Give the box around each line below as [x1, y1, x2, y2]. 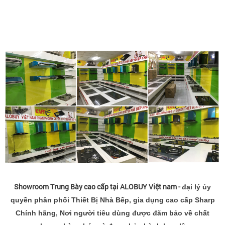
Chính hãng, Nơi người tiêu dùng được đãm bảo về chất [16, 209, 209, 217]
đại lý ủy [182, 183, 211, 191]
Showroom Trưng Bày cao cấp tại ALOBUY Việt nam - [14, 182, 182, 192]
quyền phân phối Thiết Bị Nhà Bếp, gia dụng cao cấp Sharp [10, 196, 215, 204]
